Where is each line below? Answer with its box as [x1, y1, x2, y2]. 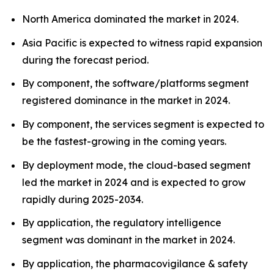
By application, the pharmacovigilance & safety [22, 257, 248, 270]
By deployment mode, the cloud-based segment [22, 158, 251, 171]
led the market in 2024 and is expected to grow [22, 176, 246, 188]
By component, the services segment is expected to [22, 117, 264, 130]
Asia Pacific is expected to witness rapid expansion [22, 36, 262, 49]
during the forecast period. [22, 53, 149, 66]
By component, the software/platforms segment [22, 77, 249, 90]
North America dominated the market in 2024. [22, 12, 239, 25]
